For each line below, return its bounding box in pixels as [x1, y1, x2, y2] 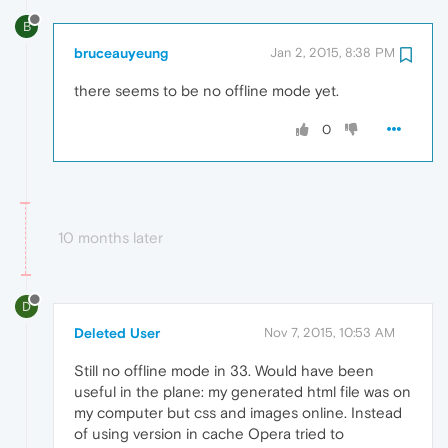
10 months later [58, 228, 163, 246]
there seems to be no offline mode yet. [74, 81, 339, 99]
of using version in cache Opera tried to [74, 424, 344, 442]
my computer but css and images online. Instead [74, 403, 402, 421]
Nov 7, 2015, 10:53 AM [264, 324, 395, 340]
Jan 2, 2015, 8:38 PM [270, 44, 395, 60]
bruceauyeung [74, 44, 168, 61]
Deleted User [74, 324, 160, 341]
